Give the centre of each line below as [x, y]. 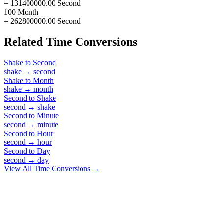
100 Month [21, 12]
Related [25, 41]
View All [19, 168]
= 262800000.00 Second [42, 21]
